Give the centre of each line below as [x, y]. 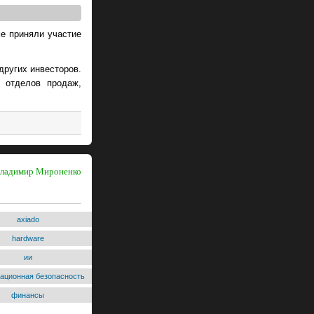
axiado [28, 219]
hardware [28, 238]
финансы [28, 295]
